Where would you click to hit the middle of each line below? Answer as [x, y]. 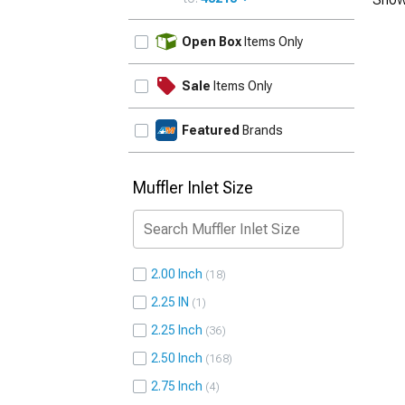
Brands [261, 130]
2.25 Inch [177, 330]
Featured [211, 130]
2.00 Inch [177, 274]
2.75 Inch [177, 386]
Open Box [212, 42]
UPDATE [324, 31]
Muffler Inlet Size [193, 188]
